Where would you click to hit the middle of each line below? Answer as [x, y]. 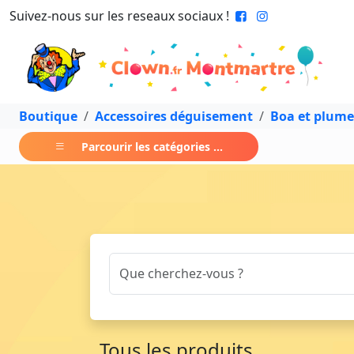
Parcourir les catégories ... [152, 146]
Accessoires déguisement [174, 116]
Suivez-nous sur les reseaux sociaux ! [119, 16]
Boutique [48, 116]
